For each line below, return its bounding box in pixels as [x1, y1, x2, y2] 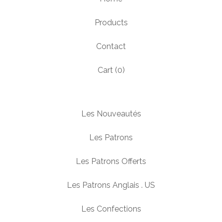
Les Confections [81, 204, 141, 214]
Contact [96, 42, 126, 51]
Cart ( [97, 65, 117, 75]
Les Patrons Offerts [76, 157, 146, 166]
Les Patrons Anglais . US [67, 180, 155, 190]
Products [94, 18, 128, 27]
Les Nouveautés [81, 109, 141, 118]
